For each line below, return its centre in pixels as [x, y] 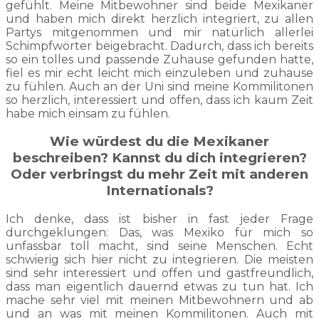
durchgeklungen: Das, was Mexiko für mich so [159, 232]
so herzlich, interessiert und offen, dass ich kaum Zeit [159, 100]
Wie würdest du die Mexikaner [159, 142]
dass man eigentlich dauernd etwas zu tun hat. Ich [159, 286]
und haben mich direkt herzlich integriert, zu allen [159, 19]
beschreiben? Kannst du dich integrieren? [159, 158]
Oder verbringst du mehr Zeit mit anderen [159, 174]
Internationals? [159, 191]
